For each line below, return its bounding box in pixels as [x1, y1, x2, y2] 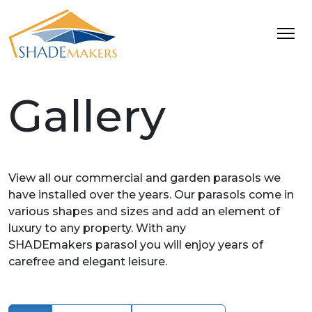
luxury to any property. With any [8, 221, 186, 235]
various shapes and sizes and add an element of [8, 205, 280, 219]
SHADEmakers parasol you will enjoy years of [8, 238, 263, 252]
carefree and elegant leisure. [8, 255, 167, 269]
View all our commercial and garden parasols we [8, 171, 281, 185]
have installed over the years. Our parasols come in [8, 188, 294, 202]
